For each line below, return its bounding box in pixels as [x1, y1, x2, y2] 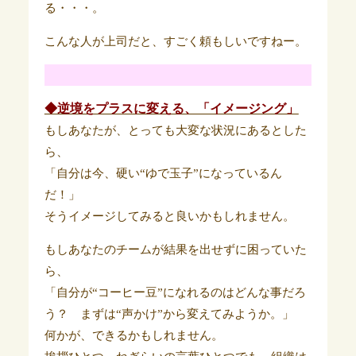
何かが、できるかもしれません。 [44, 329, 223, 342]
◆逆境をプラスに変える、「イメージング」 [44, 102, 299, 115]
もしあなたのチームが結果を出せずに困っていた [44, 243, 307, 256]
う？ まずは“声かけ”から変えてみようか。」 [44, 308, 294, 320]
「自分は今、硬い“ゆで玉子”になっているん [44, 167, 282, 180]
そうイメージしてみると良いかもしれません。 [44, 210, 295, 222]
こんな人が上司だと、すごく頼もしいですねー [44, 35, 295, 48]
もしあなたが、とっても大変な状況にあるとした [44, 124, 307, 137]
